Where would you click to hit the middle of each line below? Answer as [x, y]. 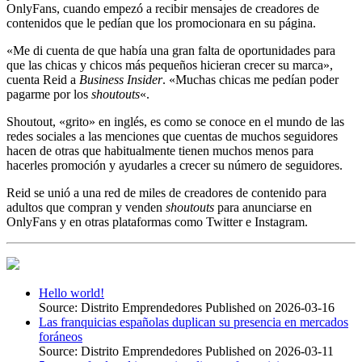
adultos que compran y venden [86, 207]
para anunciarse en [265, 207]
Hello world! [72, 293]
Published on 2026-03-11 [269, 351]
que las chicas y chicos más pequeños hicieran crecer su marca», [170, 65]
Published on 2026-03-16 [270, 307]
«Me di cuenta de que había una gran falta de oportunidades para [171, 50]
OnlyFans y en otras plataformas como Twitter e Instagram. [157, 221]
